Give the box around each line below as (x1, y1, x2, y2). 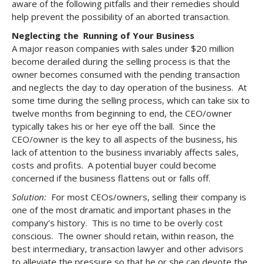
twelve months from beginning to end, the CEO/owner (12, 107, 232, 119)
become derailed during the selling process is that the (12, 55, 230, 67)
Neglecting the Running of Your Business (12, 29, 194, 41)
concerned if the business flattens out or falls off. (12, 172, 210, 184)
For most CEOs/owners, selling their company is (49, 191, 246, 203)
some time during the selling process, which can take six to (12, 94, 250, 106)
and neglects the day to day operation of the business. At (12, 81, 247, 93)
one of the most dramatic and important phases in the (12, 204, 231, 216)
